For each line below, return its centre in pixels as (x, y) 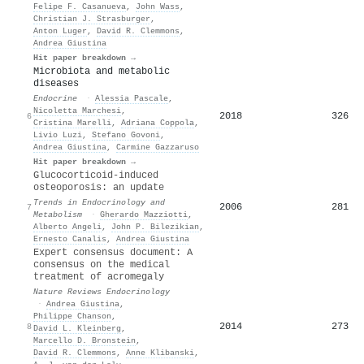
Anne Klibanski (160, 352)
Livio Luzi (58, 134)
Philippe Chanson (72, 316)
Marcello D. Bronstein (84, 340)
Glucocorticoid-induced (96, 175)
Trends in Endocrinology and (99, 202)
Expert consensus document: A (113, 252)
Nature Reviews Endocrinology (102, 291)
